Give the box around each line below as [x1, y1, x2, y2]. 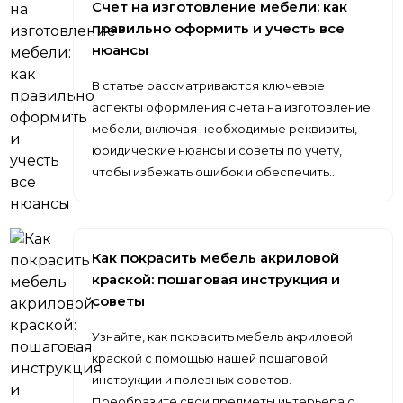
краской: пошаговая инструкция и [92, 271, 341, 288]
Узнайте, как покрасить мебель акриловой [92, 329, 354, 344]
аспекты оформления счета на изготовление [92, 100, 372, 114]
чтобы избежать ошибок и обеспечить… [92, 165, 338, 179]
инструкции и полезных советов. [92, 372, 292, 387]
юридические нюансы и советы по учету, [92, 143, 343, 157]
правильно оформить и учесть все [92, 20, 345, 37]
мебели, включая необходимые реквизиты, [92, 121, 358, 136]
